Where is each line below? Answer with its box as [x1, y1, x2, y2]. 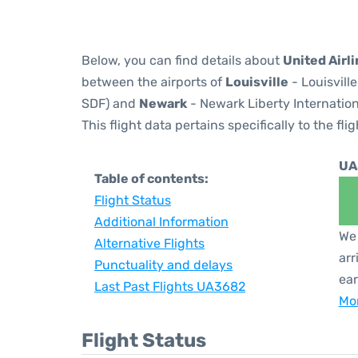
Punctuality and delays [94, 257, 233, 272]
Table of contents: [94, 171, 209, 186]
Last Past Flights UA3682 [94, 279, 245, 294]
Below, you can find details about [82, 53, 283, 68]
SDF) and [82, 96, 139, 111]
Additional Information [94, 214, 229, 229]
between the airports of [82, 74, 225, 89]
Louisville [225, 74, 288, 89]
